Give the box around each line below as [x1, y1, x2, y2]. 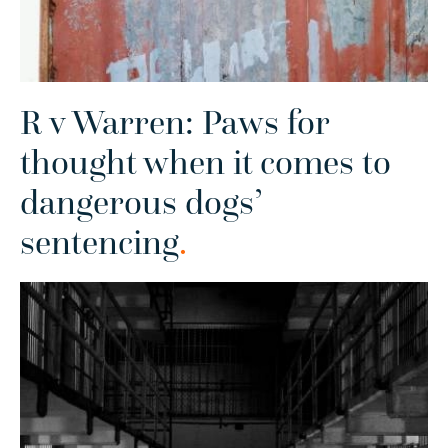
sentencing [20, 220, 179, 265]
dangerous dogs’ [20, 180, 263, 225]
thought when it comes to [20, 140, 391, 185]
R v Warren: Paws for [20, 100, 329, 145]
